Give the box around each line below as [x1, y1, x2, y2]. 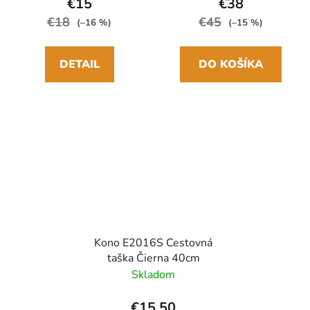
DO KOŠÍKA [199, 57, 263, 73]
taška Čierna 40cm [107, 250, 200, 266]
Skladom [131, 266, 175, 282]
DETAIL [59, 57, 100, 73]
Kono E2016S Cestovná [94, 235, 212, 250]
